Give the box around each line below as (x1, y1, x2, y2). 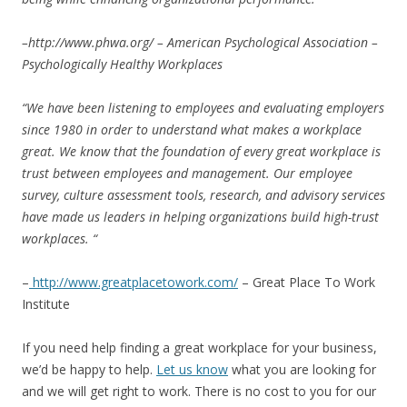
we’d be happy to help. (22, 361, 156, 378)
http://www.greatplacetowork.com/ (29, 273, 238, 291)
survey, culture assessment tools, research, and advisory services (22, 186, 385, 203)
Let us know (156, 361, 228, 378)
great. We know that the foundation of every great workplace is (22, 143, 381, 160)
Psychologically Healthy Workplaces (22, 55, 223, 73)
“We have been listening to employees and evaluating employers (22, 99, 384, 116)
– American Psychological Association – (154, 34, 378, 51)
